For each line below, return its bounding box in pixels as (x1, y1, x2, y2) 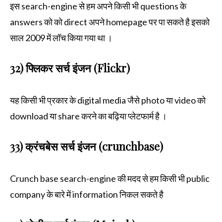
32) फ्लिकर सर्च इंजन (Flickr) (10, 60, 130, 75)
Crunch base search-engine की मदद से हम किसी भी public (10, 172, 210, 184)
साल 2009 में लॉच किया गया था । (10, 32, 112, 43)
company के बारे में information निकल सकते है (10, 188, 165, 200)
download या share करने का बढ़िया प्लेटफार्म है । (10, 110, 167, 121)
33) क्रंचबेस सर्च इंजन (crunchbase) (10, 138, 163, 154)
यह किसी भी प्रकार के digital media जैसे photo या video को (10, 94, 206, 106)
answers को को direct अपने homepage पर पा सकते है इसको (10, 16, 210, 27)
